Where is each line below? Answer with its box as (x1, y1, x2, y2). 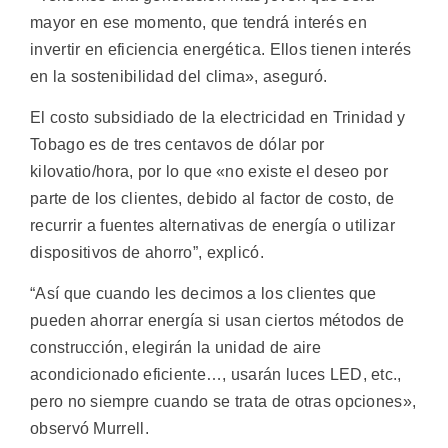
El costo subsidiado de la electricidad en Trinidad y (30, 108, 406, 126)
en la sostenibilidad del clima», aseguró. (30, 67, 328, 85)
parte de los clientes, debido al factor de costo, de (30, 189, 395, 207)
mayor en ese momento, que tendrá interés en (30, 13, 367, 31)
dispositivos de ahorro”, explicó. (30, 243, 264, 261)
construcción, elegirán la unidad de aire (30, 339, 321, 357)
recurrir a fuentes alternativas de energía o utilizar (30, 216, 395, 234)
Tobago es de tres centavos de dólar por (30, 135, 325, 153)
